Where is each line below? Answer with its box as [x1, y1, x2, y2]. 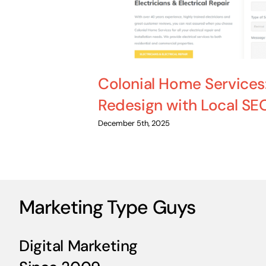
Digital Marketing [18, 236, 138, 256]
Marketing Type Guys [18, 195, 195, 220]
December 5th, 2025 [98, 118, 170, 129]
